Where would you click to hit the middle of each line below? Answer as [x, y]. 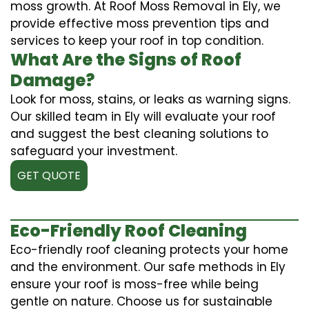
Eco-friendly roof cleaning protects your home [149, 249]
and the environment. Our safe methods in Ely [148, 267]
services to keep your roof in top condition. [137, 40]
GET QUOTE [49, 175]
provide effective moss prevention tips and [140, 23]
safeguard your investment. [94, 151]
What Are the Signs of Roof [126, 59]
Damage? [52, 80]
